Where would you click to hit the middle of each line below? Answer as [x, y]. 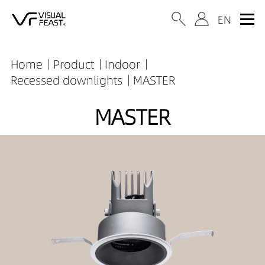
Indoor [122, 64]
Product [73, 64]
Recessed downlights [66, 80]
